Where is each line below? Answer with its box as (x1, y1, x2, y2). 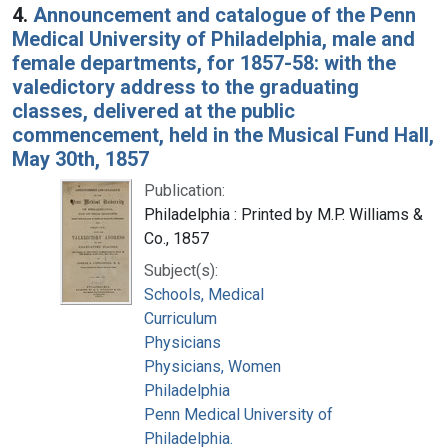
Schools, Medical (144, 284, 264, 304)
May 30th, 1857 (12, 146, 149, 171)
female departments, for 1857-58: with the (12, 50, 396, 75)
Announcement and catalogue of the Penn (33, 2, 416, 27)
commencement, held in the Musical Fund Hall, (12, 122, 434, 147)
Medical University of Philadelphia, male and (12, 26, 415, 51)
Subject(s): (144, 260, 218, 280)
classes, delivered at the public (12, 98, 295, 123)
